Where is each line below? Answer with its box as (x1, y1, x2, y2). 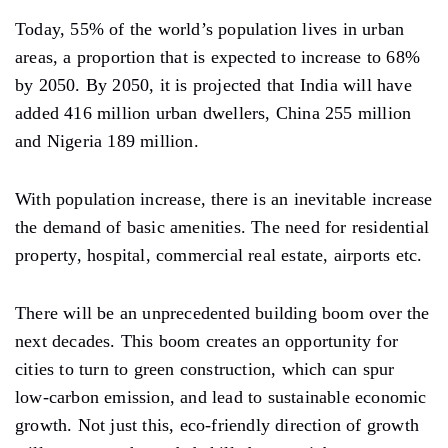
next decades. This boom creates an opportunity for (15, 330, 399, 351)
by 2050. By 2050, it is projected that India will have (15, 74, 412, 95)
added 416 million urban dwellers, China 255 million (15, 102, 412, 123)
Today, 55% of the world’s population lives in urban (15, 18, 405, 39)
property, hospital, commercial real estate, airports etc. (15, 244, 423, 265)
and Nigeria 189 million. (15, 130, 199, 151)
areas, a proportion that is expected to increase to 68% (15, 46, 421, 67)
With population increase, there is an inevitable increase (15, 188, 433, 209)
